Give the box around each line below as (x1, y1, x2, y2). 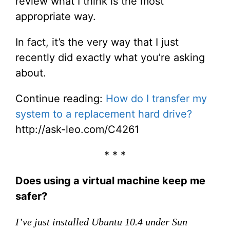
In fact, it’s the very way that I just (15, 36, 179, 48)
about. (15, 67, 46, 79)
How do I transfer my (106, 92, 207, 105)
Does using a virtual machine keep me (15, 175, 205, 187)
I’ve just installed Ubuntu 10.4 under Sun (15, 216, 187, 227)
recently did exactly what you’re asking (15, 51, 205, 64)
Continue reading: (15, 92, 106, 105)
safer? (15, 190, 47, 202)
